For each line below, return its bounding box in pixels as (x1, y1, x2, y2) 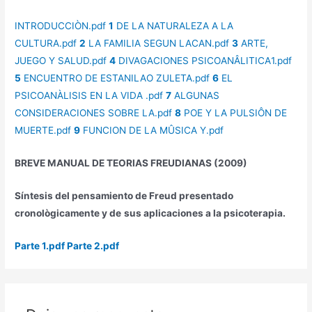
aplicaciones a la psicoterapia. (143, 207, 286, 219)
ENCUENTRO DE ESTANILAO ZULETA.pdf (21, 72, 210, 84)
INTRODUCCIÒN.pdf (15, 20, 107, 32)
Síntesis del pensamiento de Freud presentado (15, 189, 234, 201)
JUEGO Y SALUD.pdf (15, 55, 107, 67)
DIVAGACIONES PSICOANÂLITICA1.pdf (116, 55, 292, 67)
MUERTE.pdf (15, 125, 72, 136)
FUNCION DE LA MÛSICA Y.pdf (80, 125, 224, 136)
